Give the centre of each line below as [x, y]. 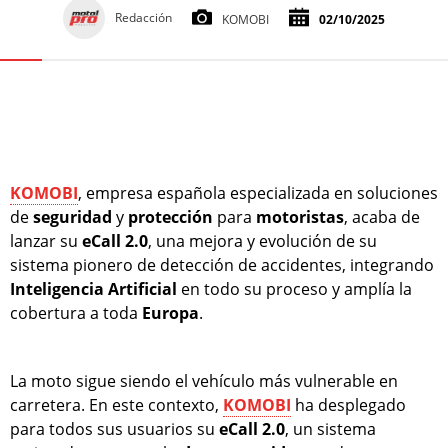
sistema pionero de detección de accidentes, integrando [222, 265]
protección [170, 217]
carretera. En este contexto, [116, 405]
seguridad [72, 217]
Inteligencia [57, 289]
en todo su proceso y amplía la [294, 289]
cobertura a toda [76, 313]
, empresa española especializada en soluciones [258, 193]
